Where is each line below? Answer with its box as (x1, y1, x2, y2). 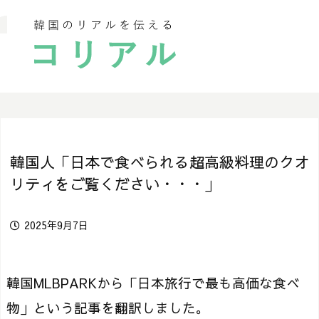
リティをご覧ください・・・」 (10, 174, 219, 194)
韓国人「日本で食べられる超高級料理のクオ (10, 152, 309, 172)
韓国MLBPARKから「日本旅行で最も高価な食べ (6, 273, 300, 292)
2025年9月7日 (24, 218, 88, 232)
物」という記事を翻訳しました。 (6, 298, 209, 317)
